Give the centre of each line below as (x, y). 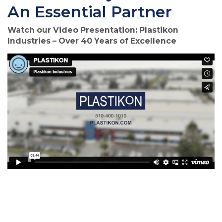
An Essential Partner (90, 12)
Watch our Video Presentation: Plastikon (93, 30)
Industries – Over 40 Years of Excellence (92, 41)
